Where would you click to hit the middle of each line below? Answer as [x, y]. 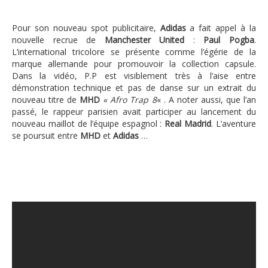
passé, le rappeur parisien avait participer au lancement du [134, 112]
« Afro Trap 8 [130, 100]
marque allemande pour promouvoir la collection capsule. [134, 64]
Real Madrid [188, 124]
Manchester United [144, 40]
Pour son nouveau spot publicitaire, [86, 28]
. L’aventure [234, 124]
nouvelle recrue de [58, 40]
